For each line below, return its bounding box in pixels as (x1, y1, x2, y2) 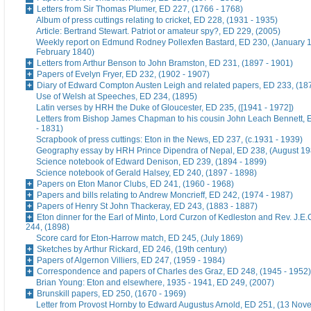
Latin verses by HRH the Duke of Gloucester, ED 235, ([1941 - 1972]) (36, 103, 294, 113)
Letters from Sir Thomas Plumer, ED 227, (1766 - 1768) (37, 4, 243, 15)
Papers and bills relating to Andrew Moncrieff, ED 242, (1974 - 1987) (37, 190, 293, 201)
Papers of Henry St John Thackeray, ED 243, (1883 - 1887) (37, 201, 258, 212)
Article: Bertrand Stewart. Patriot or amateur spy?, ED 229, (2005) (36, 26, 280, 37)
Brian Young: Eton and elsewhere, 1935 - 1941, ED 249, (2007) (36, 278, 274, 288)
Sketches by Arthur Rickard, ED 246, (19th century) (37, 244, 227, 255)
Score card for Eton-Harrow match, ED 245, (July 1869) (36, 233, 243, 244)
